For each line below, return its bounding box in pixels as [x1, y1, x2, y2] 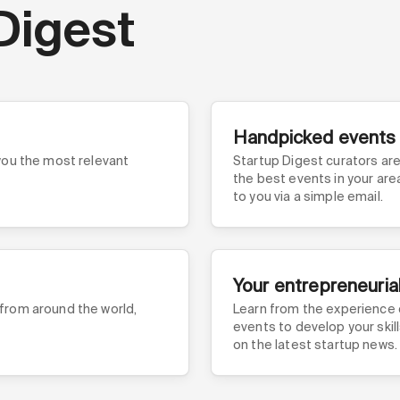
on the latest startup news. [233, 337, 398, 353]
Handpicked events [233, 126, 396, 149]
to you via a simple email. [233, 188, 383, 204]
